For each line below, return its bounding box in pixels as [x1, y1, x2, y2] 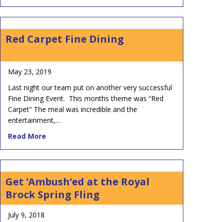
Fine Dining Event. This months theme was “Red [8, 93, 164, 103]
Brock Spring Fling [5, 187, 100, 201]
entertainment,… [8, 115, 61, 125]
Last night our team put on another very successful [8, 82, 172, 92]
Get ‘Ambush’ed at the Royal [5, 174, 150, 188]
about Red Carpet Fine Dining [46, 130, 150, 140]
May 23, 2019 [8, 66, 52, 76]
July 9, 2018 [8, 210, 45, 220]
